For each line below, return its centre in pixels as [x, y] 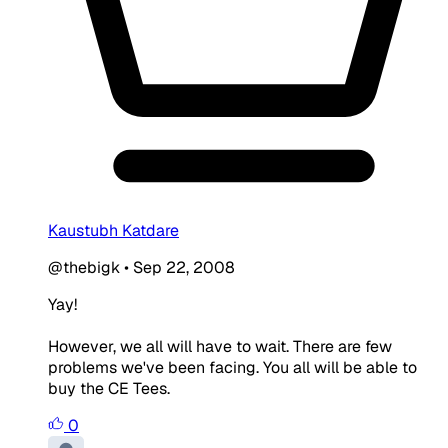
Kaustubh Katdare [113, 230]
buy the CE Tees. [109, 388]
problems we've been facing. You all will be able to [232, 367]
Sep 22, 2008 [184, 267]
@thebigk [84, 267]
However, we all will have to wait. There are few [220, 346]
